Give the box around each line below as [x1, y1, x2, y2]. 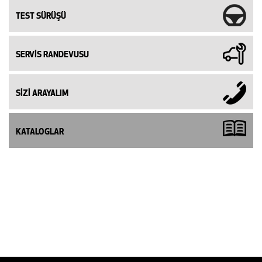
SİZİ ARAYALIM [16, 87, 68, 99]
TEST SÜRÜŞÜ [16, 10, 66, 22]
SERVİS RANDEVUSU [16, 49, 89, 60]
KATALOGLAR [16, 126, 64, 137]
